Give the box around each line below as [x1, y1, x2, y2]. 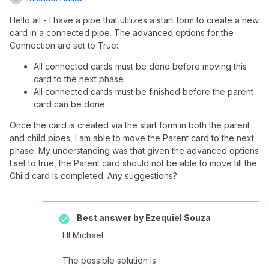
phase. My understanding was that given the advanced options [10, 145, 259, 156]
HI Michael [62, 230, 103, 240]
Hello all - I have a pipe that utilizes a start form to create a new [10, 15, 259, 25]
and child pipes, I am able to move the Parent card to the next [10, 133, 254, 143]
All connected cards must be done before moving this [34, 61, 247, 71]
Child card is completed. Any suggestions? [10, 171, 180, 181]
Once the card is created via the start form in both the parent [10, 120, 250, 130]
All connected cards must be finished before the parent [34, 86, 253, 97]
